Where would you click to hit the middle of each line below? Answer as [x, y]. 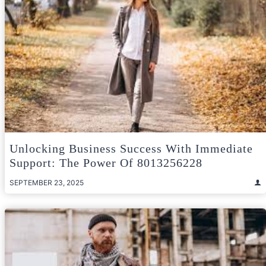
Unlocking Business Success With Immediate [131, 148]
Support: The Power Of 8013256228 [106, 162]
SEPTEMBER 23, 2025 [47, 182]
